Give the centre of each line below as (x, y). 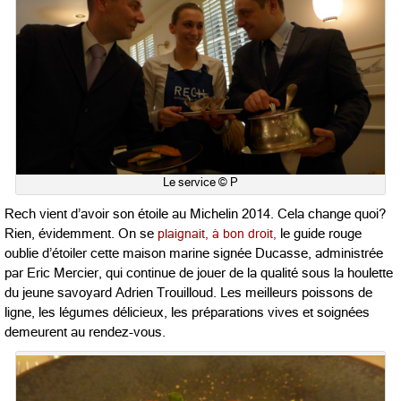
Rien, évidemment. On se (79, 233)
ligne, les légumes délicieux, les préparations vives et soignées (187, 312)
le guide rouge (319, 233)
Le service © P (200, 182)
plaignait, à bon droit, (215, 233)
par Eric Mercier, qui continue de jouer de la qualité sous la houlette (199, 273)
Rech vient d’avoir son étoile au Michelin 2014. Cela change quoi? (195, 213)
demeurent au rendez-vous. (85, 332)
